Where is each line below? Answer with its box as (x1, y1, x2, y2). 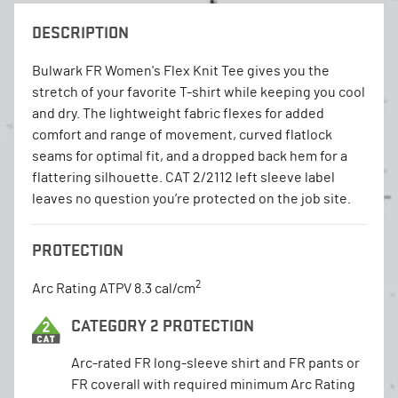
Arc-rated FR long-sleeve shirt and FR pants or (71, 355, 360, 370)
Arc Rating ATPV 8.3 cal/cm (32, 281, 195, 296)
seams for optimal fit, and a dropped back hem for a (32, 148, 347, 163)
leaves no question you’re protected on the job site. (32, 191, 351, 206)
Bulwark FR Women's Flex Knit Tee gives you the (32, 63, 330, 78)
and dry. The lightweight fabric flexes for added (32, 106, 324, 121)
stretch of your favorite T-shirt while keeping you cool (32, 84, 365, 99)
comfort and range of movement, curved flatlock (32, 127, 332, 142)
